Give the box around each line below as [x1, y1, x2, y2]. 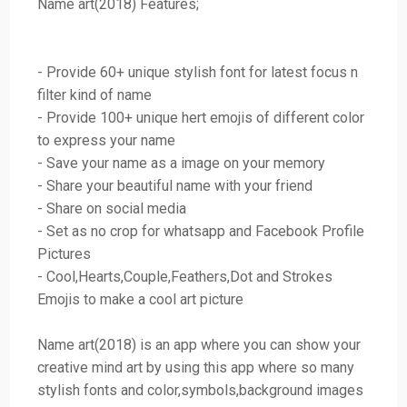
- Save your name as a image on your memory [37, 154, 326, 172]
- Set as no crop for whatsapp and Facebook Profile [37, 222, 365, 240]
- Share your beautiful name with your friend [37, 176, 313, 194]
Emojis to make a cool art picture [37, 290, 244, 308]
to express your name [37, 131, 176, 149]
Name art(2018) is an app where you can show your [37, 335, 362, 353]
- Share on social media [37, 199, 187, 217]
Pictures [37, 244, 92, 263]
